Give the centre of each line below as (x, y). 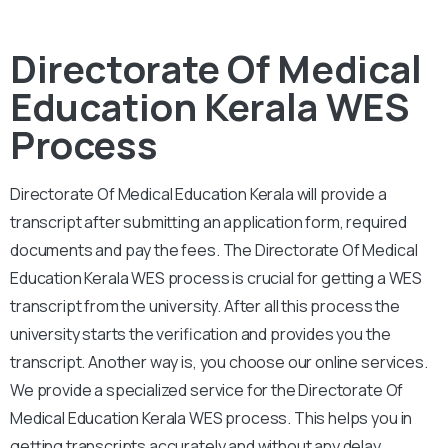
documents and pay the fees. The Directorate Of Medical (214, 249)
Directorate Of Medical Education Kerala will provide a (198, 193)
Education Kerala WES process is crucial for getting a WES (216, 277)
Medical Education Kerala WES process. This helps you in (211, 417)
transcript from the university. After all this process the (205, 305)
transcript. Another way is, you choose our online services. (219, 361)
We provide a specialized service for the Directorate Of (207, 389)
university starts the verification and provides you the (200, 333)
